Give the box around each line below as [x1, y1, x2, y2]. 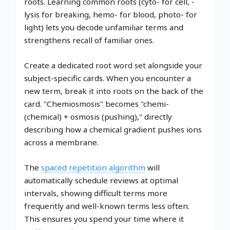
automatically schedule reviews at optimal [24, 175, 178, 185]
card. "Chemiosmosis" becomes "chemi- [24, 98, 169, 109]
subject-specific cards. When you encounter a [24, 72, 191, 83]
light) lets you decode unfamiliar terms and [24, 22, 183, 32]
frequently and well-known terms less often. [24, 200, 189, 211]
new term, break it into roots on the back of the [24, 85, 203, 96]
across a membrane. [24, 137, 99, 147]
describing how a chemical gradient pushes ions [24, 124, 202, 135]
